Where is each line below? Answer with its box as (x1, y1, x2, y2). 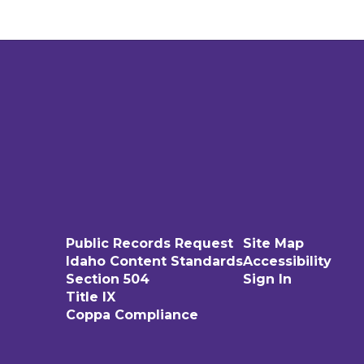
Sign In (242, 271, 292, 287)
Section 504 (65, 271, 149, 287)
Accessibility (242, 253, 331, 269)
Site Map (242, 235, 304, 251)
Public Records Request (65, 235, 233, 251)
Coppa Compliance (65, 306, 198, 323)
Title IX (65, 288, 115, 305)
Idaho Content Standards (65, 253, 243, 269)
